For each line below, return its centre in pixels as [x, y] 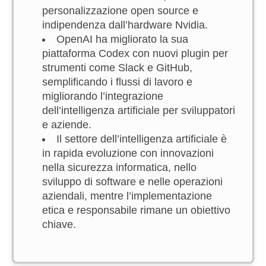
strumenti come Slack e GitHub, [117, 68]
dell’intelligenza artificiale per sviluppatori [139, 110]
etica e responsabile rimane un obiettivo [136, 210]
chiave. [59, 224]
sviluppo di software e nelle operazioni [132, 182]
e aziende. [67, 125]
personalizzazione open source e [120, 11]
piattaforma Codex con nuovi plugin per [135, 53]
